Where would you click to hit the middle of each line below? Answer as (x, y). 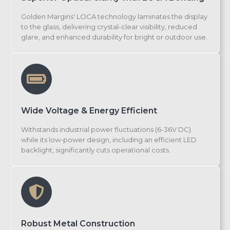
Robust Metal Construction (78, 224)
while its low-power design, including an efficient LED (109, 140)
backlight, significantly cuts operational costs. (96, 150)
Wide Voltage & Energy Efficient (89, 111)
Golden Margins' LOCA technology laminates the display (114, 17)
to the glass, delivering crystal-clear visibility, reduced (109, 27)
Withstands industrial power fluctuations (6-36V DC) (106, 130)
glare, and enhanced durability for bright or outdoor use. (114, 37)
